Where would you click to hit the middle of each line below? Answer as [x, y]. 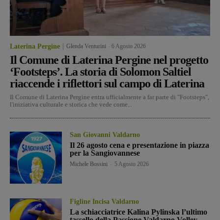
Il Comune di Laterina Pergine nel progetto [109, 60]
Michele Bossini [89, 164]
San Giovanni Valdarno [105, 135]
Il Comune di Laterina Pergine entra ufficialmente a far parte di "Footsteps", [110, 97]
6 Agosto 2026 [129, 46]
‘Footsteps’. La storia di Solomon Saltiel [100, 71]
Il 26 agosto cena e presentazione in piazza [140, 145]
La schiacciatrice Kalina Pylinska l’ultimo [139, 212]
